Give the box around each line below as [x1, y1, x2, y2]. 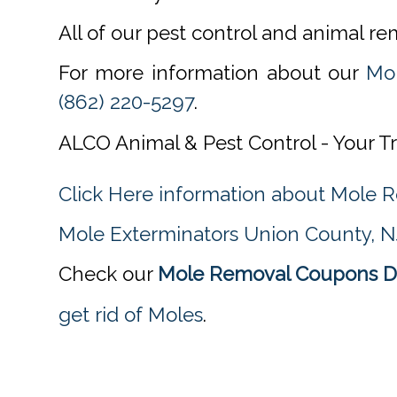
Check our [58, 262, 159, 286]
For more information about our [58, 61, 367, 85]
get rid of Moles [58, 302, 204, 326]
